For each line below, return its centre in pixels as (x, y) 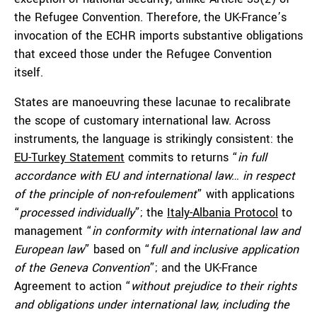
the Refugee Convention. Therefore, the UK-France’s (150, 17)
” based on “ (117, 249)
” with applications (246, 194)
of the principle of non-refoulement (105, 194)
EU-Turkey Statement (69, 157)
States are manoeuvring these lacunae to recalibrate (152, 102)
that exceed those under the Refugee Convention (143, 54)
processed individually (77, 213)
